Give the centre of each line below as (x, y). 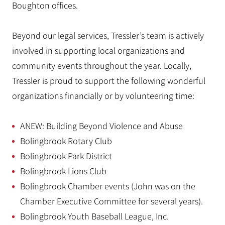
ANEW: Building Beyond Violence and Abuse (101, 126)
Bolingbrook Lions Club (63, 171)
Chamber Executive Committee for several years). (111, 201)
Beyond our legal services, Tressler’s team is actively (108, 35)
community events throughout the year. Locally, (102, 66)
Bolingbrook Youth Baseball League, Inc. (94, 216)
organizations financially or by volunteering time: (103, 96)
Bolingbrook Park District (66, 156)
